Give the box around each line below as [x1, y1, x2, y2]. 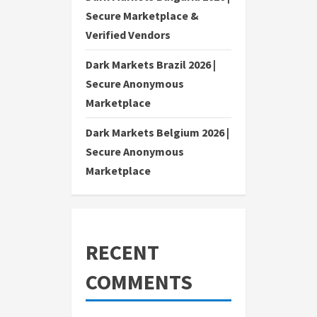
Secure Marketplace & [86, 8, 199, 23]
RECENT [86, 238, 159, 266]
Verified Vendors [86, 28, 171, 42]
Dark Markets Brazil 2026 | [86, 57, 216, 72]
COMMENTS [86, 268, 192, 296]
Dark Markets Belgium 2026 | [86, 125, 229, 140]
